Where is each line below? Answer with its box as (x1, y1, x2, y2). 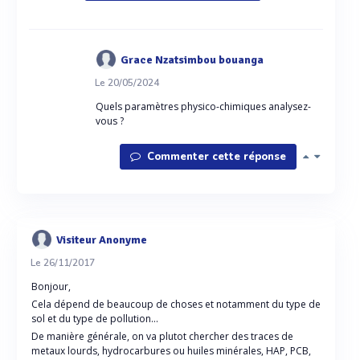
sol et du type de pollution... (31, 312, 158, 325)
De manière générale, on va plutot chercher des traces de (31, 329, 293, 343)
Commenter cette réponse (144, 149, 286, 164)
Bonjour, (31, 280, 71, 293)
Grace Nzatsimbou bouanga (120, 52, 264, 67)
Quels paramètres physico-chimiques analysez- (96, 100, 311, 113)
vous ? (96, 114, 124, 128)
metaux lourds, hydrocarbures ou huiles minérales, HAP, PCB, (31, 344, 311, 358)
